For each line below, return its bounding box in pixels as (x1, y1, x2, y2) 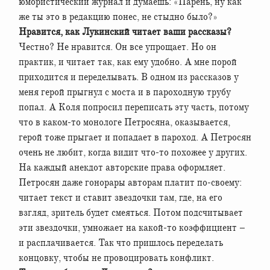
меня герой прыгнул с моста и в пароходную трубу (19, 86, 231, 98)
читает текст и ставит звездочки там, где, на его (19, 191, 222, 204)
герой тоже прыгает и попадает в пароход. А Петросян (19, 131, 251, 143)
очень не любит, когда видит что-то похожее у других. (19, 146, 247, 159)
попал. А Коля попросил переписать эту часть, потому (19, 101, 249, 113)
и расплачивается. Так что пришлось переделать (19, 236, 223, 249)
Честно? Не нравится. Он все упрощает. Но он (19, 40, 216, 53)
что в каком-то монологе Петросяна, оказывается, (19, 116, 230, 128)
